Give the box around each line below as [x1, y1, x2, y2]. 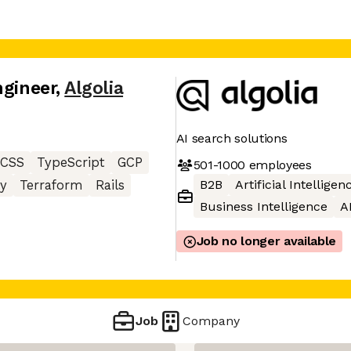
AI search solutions [175, 131, 288, 146]
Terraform [20, 178, 83, 193]
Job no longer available [196, 233, 337, 248]
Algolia [64, 78, 124, 99]
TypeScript [37, 155, 105, 170]
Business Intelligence [199, 199, 327, 214]
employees [244, 157, 312, 172]
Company [183, 313, 241, 328]
